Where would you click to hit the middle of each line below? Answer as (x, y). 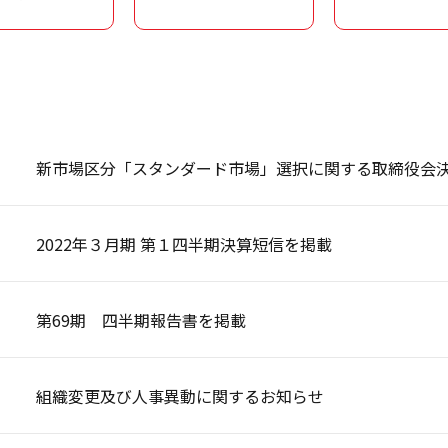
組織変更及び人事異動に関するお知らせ (180, 395)
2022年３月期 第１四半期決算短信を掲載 (184, 243)
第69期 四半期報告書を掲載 (141, 319)
